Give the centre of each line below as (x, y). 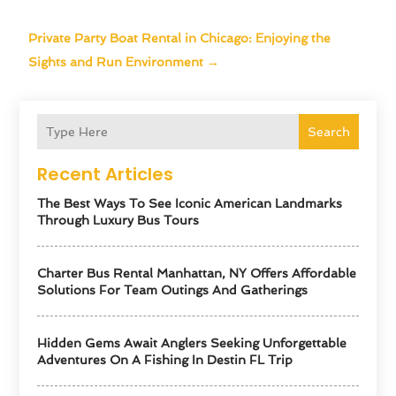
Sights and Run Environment (116, 61)
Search (328, 131)
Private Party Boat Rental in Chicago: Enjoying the (180, 38)
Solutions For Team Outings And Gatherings (173, 289)
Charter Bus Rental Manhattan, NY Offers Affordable (197, 273)
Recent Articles (106, 174)
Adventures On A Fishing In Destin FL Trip (165, 359)
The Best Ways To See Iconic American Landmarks (190, 203)
